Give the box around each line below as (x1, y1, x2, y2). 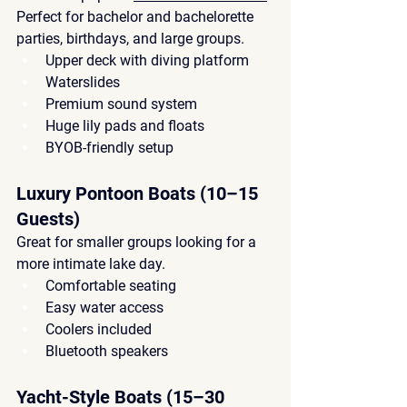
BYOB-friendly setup (45, 138, 174, 156)
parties (16, 29, 60, 47)
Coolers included (45, 320, 152, 338)
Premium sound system (45, 94, 197, 113)
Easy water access (45, 298, 164, 316)
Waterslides (45, 73, 120, 91)
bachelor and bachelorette (87, 7, 257, 25)
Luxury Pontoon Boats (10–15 (16, 182, 263, 204)
